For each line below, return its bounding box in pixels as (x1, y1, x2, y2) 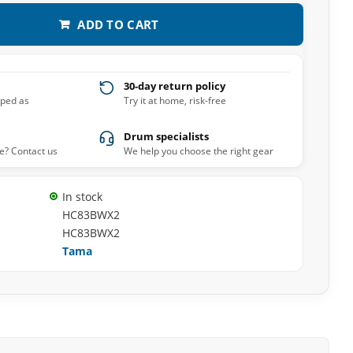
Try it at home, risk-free (124, 94, 227, 107)
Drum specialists (124, 129, 210, 143)
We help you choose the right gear (124, 144, 274, 158)
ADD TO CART (77, 16, 159, 32)
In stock (61, 189, 102, 204)
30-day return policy (124, 79, 226, 93)
